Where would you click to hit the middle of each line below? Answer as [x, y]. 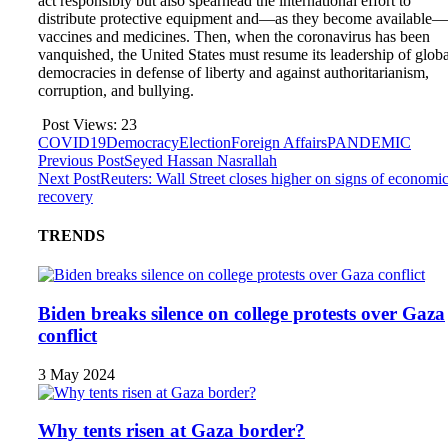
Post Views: [79, 124]
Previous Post [81, 160]
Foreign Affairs [279, 142]
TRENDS [71, 235]
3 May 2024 [76, 374]
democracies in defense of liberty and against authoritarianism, [233, 72]
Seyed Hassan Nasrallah [200, 160]
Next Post [69, 178]
